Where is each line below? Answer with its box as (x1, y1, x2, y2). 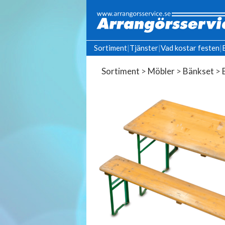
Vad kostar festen (161, 43, 219, 52)
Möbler (148, 66, 175, 76)
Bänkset (183, 66, 214, 76)
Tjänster (130, 43, 158, 52)
